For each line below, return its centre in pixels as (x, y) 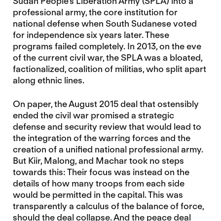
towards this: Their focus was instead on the (101, 172)
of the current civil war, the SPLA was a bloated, (107, 57)
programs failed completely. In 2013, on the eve (107, 46)
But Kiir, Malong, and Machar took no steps (98, 161)
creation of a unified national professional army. (108, 149)
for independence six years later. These (91, 35)
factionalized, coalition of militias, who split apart (109, 69)
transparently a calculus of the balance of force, (108, 206)
